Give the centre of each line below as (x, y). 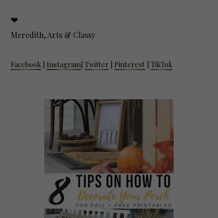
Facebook (26, 64)
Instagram (64, 64)
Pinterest (130, 64)
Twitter (97, 64)
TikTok (162, 64)
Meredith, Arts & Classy (54, 35)
